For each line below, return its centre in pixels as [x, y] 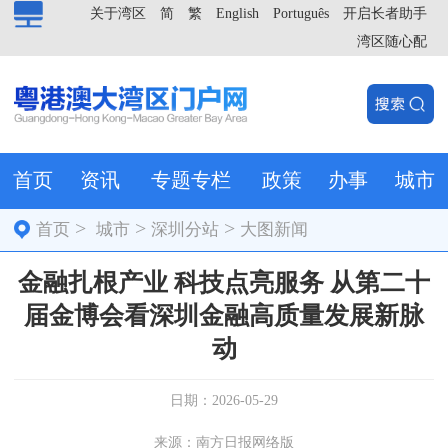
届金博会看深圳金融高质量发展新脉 [224, 315]
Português [301, 13]
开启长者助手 [385, 13]
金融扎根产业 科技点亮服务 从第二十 [224, 282]
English [237, 13]
